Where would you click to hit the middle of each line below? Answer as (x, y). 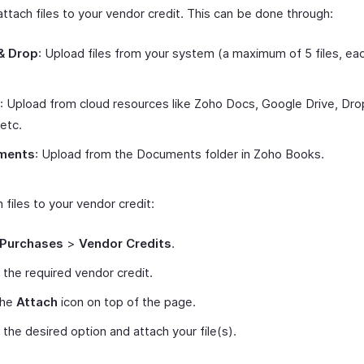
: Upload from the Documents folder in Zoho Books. (180, 154)
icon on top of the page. (127, 301)
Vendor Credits (125, 243)
